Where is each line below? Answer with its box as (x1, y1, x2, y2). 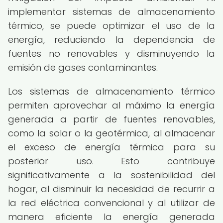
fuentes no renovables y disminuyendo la (8, 47, 215, 60)
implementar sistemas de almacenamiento (8, 5, 215, 18)
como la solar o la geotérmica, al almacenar (8, 127, 215, 139)
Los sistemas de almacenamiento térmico (8, 85, 215, 98)
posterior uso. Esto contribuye (8, 155, 215, 167)
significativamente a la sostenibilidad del (8, 169, 215, 181)
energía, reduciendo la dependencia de (8, 33, 215, 46)
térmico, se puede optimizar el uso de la (8, 19, 215, 32)
